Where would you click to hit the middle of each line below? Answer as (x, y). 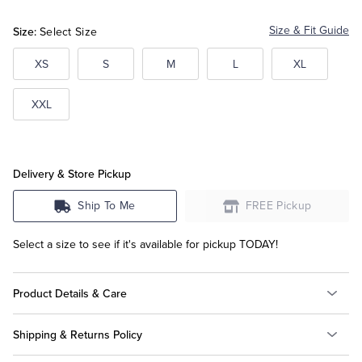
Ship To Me (107, 206)
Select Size (69, 32)
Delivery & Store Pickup (72, 174)
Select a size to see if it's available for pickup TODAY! (145, 245)
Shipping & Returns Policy (78, 334)
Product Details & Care (70, 293)
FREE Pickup (278, 206)
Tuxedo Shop (57, 41)
